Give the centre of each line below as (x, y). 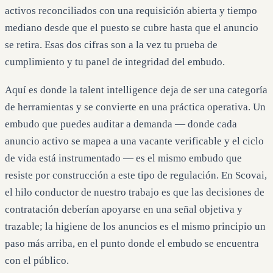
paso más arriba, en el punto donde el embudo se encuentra (132, 244)
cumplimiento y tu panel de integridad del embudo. (115, 62)
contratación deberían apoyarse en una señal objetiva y (124, 210)
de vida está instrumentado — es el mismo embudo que (123, 158)
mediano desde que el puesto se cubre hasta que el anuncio (132, 28)
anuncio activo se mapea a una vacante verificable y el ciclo (134, 141)
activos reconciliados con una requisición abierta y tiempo (131, 11)
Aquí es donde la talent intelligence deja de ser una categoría (136, 90)
